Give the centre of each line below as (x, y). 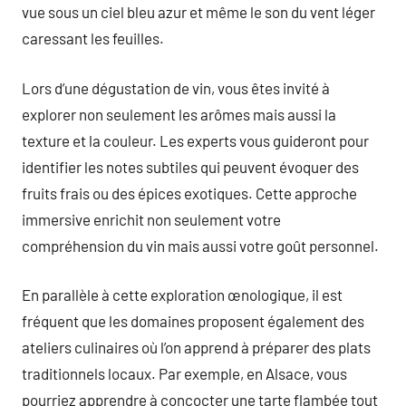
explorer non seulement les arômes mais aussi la (179, 114)
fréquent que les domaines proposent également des (193, 321)
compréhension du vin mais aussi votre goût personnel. (200, 245)
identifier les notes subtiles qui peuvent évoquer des (190, 166)
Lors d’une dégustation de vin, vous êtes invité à (176, 87)
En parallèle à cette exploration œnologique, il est (182, 295)
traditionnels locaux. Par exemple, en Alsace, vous (184, 373)
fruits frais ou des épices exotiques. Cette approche (189, 193)
